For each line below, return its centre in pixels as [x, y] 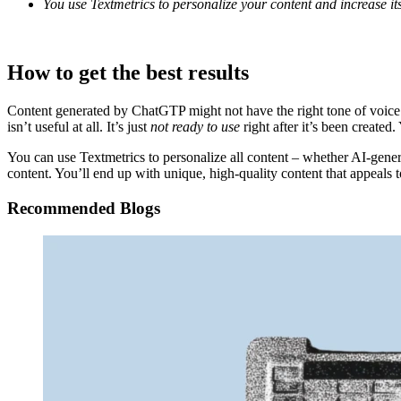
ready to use [206, 127]
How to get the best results [128, 73]
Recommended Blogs [84, 208]
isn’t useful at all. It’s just [79, 127]
